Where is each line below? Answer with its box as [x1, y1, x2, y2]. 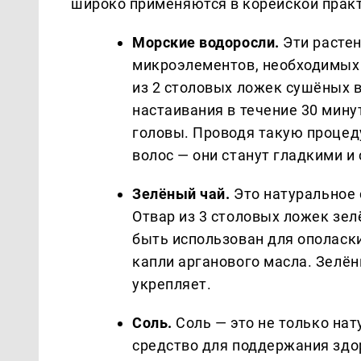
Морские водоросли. [132, 33, 280, 51]
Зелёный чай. [132, 185, 230, 202]
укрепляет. [132, 275, 212, 293]
